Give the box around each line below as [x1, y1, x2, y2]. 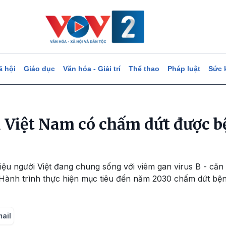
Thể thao [128, 65, 159, 73]
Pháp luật [167, 65, 200, 73]
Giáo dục [23, 65, 55, 73]
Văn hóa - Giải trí [63, 65, 121, 73]
